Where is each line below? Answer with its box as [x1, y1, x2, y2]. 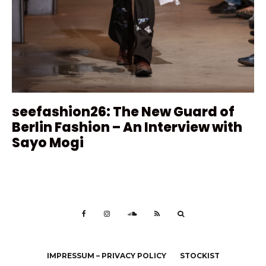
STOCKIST [179, 251, 220, 261]
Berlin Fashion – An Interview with [12, 118, 242, 137]
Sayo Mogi [12, 134, 84, 153]
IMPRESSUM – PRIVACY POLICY [46, 251, 166, 261]
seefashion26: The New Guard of [12, 103, 235, 122]
